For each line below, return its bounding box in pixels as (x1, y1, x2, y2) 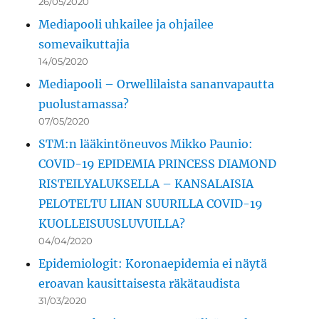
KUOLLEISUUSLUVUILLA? (38, 216, 186, 231)
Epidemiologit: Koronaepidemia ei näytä (38, 256, 268, 271)
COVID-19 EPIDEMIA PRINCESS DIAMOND (38, 157, 277, 172)
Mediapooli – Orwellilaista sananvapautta (38, 77, 275, 92)
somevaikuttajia (38, 37, 130, 52)
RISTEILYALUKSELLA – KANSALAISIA (38, 177, 254, 192)
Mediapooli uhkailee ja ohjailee (38, 17, 214, 32)
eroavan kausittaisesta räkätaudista (38, 276, 241, 291)
